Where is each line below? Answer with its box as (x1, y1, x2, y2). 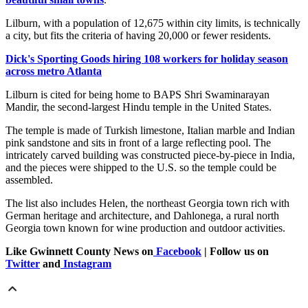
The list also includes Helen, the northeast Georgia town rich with (5, 197, 289, 210)
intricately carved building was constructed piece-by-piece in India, (5, 149, 295, 162)
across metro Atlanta (5, 65, 102, 78)
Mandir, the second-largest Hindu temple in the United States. (5, 101, 272, 113)
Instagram (60, 258, 111, 270)
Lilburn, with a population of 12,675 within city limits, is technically (5, 17, 300, 30)
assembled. (5, 174, 53, 186)
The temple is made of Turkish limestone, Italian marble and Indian (5, 124, 295, 137)
